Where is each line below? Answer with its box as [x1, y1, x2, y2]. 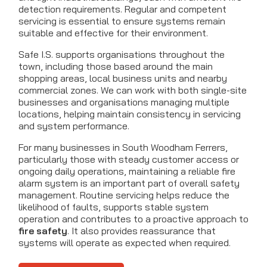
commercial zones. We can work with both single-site [18, 84, 247, 97]
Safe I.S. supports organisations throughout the [18, 48, 225, 61]
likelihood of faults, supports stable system [18, 201, 209, 213]
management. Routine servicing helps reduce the [18, 189, 229, 201]
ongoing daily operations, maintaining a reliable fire [18, 165, 235, 178]
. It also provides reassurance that [67, 225, 216, 237]
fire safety [18, 225, 67, 237]
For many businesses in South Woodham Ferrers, [18, 141, 228, 154]
